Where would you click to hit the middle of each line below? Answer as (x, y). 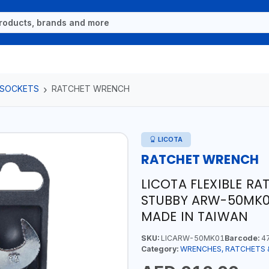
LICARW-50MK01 (192, 238)
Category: (159, 249)
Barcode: (242, 238)
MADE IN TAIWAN (195, 216)
